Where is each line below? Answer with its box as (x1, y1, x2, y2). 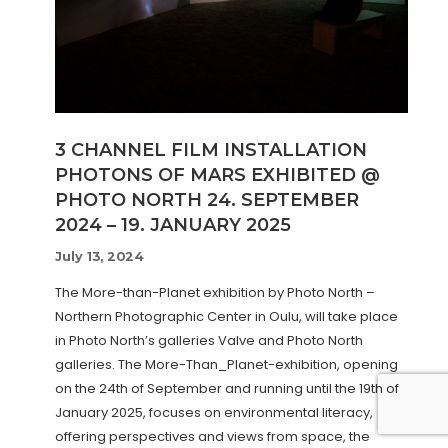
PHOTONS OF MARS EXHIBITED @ (55, 164, 380, 187)
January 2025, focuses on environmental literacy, (55, 403, 373, 423)
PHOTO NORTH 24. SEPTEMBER (55, 189, 359, 212)
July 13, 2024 (55, 249, 144, 265)
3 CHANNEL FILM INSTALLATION (55, 139, 367, 162)
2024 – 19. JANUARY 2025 (55, 214, 291, 237)
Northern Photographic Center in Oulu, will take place (55, 307, 398, 327)
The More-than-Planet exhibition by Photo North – (55, 283, 375, 303)
